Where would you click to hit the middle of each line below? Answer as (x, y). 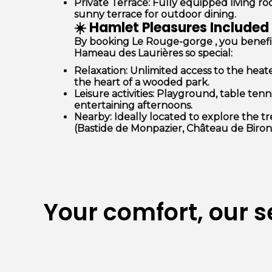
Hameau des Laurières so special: (153, 53)
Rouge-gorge (179, 42)
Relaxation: (101, 71)
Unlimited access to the (187, 71)
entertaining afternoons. (133, 105)
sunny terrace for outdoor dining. (155, 14)
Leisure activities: (114, 94)
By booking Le (110, 42)
